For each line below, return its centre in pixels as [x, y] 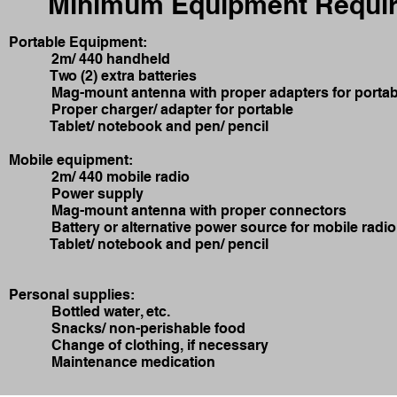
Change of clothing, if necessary [139, 345]
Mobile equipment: [71, 160]
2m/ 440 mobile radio [99, 177]
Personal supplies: [72, 295]
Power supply [76, 194]
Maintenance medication [112, 362]
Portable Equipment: [78, 42]
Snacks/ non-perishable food [127, 328]
